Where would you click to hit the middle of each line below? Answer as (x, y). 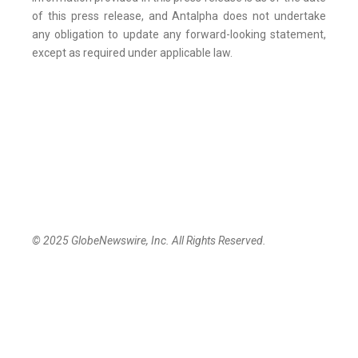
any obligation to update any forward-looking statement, (179, 35)
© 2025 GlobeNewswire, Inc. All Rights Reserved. (149, 241)
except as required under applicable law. (132, 53)
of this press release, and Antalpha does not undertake (179, 16)
